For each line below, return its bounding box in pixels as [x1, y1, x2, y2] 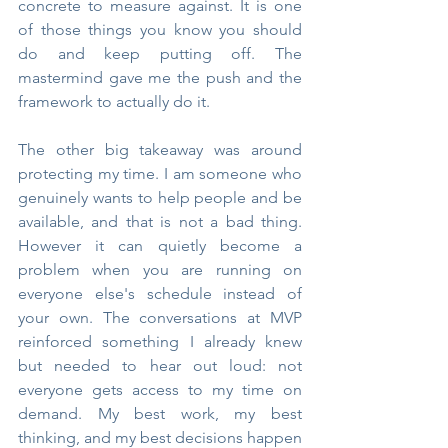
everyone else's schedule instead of [18, 283, 302, 303]
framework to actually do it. [18, 91, 210, 111]
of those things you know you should [18, 19, 302, 39]
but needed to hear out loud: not [18, 355, 302, 375]
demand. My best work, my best [18, 403, 302, 423]
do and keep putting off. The [18, 43, 302, 63]
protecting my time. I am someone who [18, 163, 302, 183]
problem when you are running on [18, 259, 302, 279]
